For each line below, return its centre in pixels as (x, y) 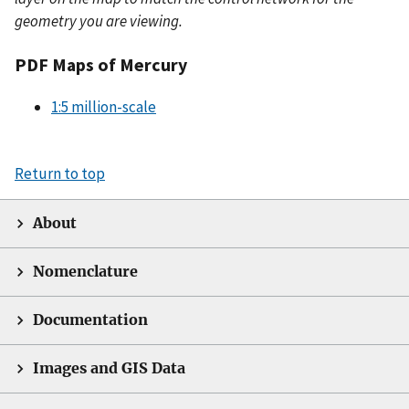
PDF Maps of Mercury (101, 65)
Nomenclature (85, 271)
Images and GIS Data (109, 368)
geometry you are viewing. (99, 21)
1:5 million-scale (104, 106)
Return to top (60, 173)
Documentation (90, 320)
